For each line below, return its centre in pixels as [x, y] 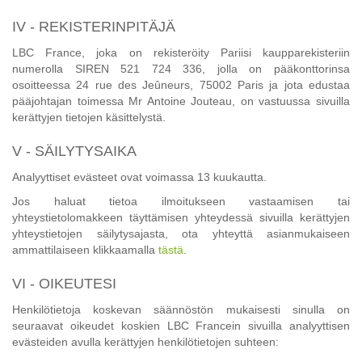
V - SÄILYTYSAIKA [74, 152]
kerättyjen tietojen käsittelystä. [89, 118]
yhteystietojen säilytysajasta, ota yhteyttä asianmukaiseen [181, 234]
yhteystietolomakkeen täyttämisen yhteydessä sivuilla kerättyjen [181, 218]
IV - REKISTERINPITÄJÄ [94, 27]
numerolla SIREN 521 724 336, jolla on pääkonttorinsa [181, 69]
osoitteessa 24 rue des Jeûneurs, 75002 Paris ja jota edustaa [181, 85]
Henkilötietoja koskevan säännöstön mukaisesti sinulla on [181, 310]
